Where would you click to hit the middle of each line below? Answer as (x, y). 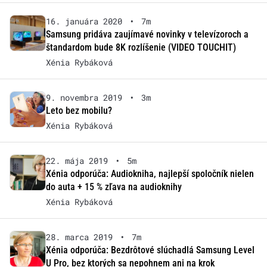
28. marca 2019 (79, 237)
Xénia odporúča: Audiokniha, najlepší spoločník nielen (150, 174)
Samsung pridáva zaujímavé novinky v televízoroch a (147, 34)
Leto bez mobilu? (79, 111)
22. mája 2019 (77, 161)
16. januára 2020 (84, 21)
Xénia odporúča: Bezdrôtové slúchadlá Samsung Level (150, 250)
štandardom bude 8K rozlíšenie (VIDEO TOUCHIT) (141, 47)
